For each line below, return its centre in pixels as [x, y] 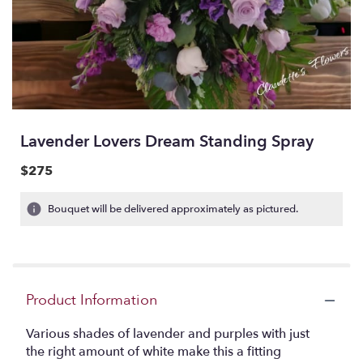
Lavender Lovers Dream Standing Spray [167, 141]
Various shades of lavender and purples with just [168, 334]
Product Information [92, 300]
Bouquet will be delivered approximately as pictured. [173, 209]
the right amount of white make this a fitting [154, 352]
